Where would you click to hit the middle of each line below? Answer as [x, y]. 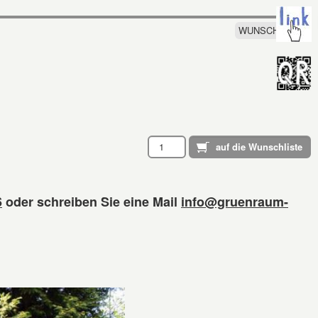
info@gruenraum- [235, 202]
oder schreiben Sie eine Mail [92, 202]
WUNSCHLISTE [272, 30]
